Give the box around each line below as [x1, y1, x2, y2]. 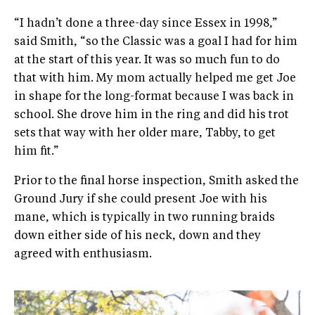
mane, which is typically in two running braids [14, 212, 275, 224]
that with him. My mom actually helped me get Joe [14, 73, 296, 85]
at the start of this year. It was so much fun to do [14, 55, 280, 67]
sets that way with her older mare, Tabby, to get [14, 128, 276, 140]
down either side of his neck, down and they [14, 231, 261, 243]
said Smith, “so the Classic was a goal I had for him [14, 37, 297, 49]
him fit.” [14, 146, 58, 158]
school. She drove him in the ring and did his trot [14, 110, 289, 122]
